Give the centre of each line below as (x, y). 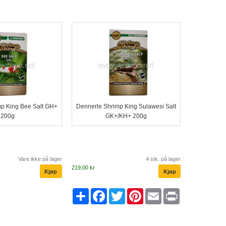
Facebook (124, 192)
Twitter (137, 192)
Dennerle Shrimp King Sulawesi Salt (126, 107)
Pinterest (159, 192)
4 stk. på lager (163, 159)
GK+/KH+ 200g (126, 116)
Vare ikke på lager (40, 159)
